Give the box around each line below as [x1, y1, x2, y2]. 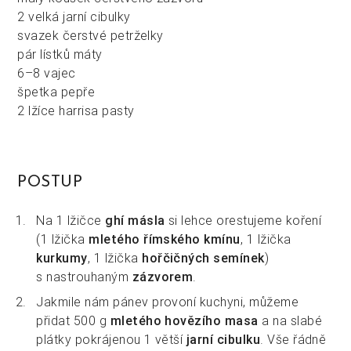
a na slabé [258, 312, 323, 328]
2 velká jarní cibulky [17, 8, 131, 24]
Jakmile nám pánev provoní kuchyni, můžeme [36, 293, 299, 309]
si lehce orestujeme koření [165, 212, 322, 228]
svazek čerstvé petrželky [17, 27, 164, 43]
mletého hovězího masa [110, 312, 259, 328]
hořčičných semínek [142, 249, 265, 266]
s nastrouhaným [36, 268, 132, 284]
